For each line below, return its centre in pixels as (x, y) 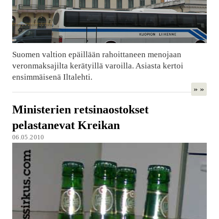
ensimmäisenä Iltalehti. (52, 77)
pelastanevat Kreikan (66, 125)
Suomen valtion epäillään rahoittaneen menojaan (97, 55)
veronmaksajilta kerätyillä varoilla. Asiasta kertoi (98, 66)
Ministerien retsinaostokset (80, 109)
